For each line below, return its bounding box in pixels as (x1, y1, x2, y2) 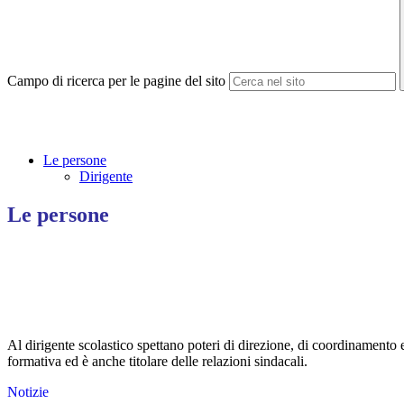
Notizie (7, 384, 49, 400)
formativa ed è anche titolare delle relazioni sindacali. (7, 353, 308, 370)
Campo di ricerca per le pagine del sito (7, 73, 225, 89)
